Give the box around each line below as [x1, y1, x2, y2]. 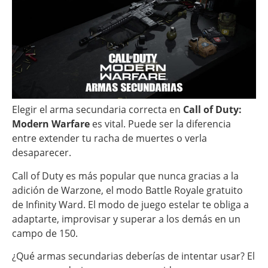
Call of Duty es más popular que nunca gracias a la [12, 169, 239, 182]
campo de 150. [12, 226, 78, 240]
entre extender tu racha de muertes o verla [12, 132, 207, 145]
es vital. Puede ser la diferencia [90, 117, 231, 131]
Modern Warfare [12, 117, 90, 131]
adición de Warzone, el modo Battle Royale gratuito [12, 183, 243, 197]
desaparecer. [12, 146, 71, 160]
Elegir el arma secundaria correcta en [12, 103, 183, 117]
